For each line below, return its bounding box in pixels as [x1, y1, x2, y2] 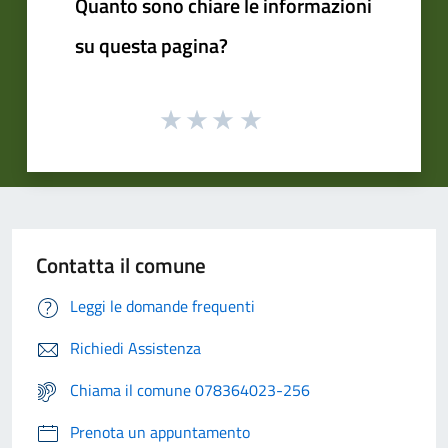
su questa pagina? [75, 29, 228, 61]
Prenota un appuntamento [70, 420, 250, 445]
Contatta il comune [36, 249, 206, 282]
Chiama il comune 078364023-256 [70, 378, 310, 403]
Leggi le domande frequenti [70, 294, 255, 319]
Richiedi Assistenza [70, 336, 201, 361]
